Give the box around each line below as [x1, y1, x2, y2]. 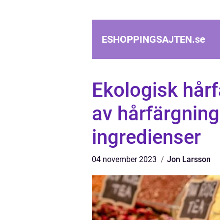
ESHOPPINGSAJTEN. [102, 33, 195, 45]
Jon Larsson [167, 155, 211, 164]
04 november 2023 [92, 155, 159, 164]
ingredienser [92, 126, 201, 149]
